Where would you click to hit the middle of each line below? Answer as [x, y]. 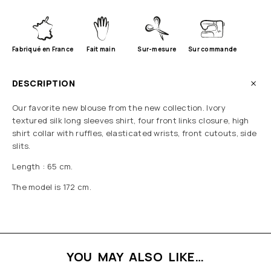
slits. [21, 146]
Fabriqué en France [43, 49]
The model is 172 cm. [52, 187]
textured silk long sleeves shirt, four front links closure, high [131, 121]
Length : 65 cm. [43, 167]
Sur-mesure [157, 49]
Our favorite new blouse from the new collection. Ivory [119, 108]
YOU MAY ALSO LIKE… [135, 257]
